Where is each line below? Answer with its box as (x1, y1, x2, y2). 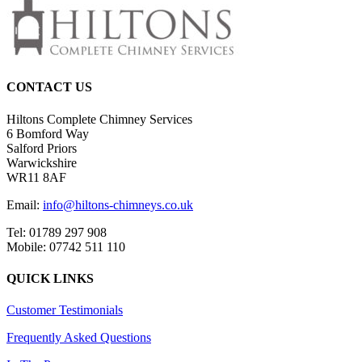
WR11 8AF (6, 170, 66, 184)
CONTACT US (6, 80, 92, 95)
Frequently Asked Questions (6, 330, 151, 345)
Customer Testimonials (6, 303, 123, 318)
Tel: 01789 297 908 (6, 225, 107, 239)
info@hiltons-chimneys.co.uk (43, 197, 193, 212)
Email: (6, 197, 43, 212)
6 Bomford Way (6, 126, 89, 141)
